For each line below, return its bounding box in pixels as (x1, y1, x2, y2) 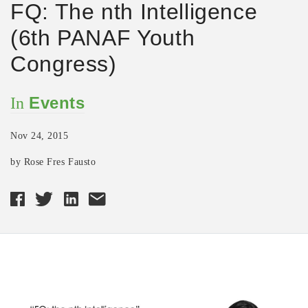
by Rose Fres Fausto (10, 156, 96, 167)
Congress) (10, 51, 117, 76)
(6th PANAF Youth (10, 25, 195, 50)
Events (29, 93, 85, 112)
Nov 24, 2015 (10, 130, 69, 141)
